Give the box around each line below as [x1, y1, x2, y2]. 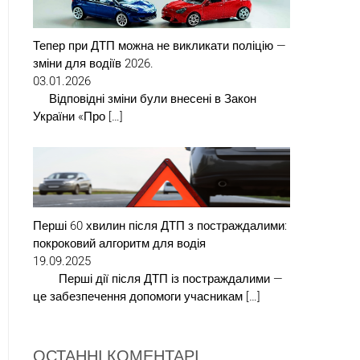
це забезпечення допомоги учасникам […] [33, 288, 260, 304]
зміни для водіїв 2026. [33, 56, 153, 72]
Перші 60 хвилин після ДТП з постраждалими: [33, 218, 287, 233]
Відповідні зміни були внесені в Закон [33, 92, 256, 107]
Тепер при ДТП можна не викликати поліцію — [33, 39, 286, 54]
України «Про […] [33, 109, 123, 125]
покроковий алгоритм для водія [33, 235, 206, 251]
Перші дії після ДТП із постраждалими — [33, 271, 283, 286]
